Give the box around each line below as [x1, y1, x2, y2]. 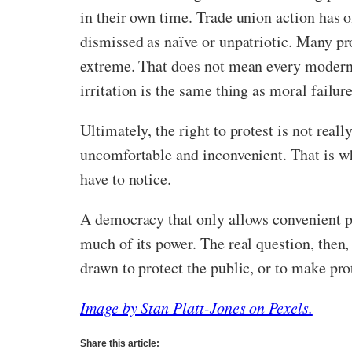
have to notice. [80, 168, 172, 189]
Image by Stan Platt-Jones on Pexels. [80, 297, 313, 317]
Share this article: [80, 338, 159, 349]
